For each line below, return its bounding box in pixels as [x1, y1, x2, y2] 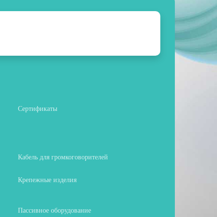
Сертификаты [18, 105, 57, 112]
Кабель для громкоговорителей [18, 153, 108, 161]
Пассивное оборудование [18, 206, 91, 214]
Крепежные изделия [18, 176, 77, 184]
